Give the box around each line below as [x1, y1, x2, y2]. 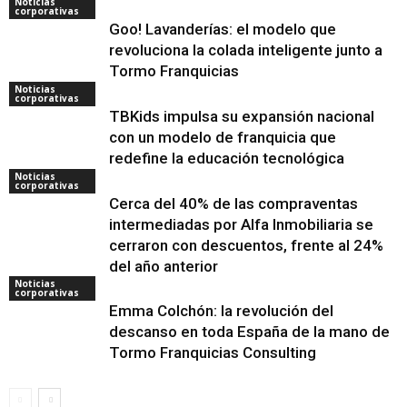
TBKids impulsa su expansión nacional [109, 107, 374, 126]
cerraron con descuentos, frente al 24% [109, 236, 383, 255]
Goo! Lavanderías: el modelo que [109, 20, 336, 39]
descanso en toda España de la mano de [109, 323, 390, 342]
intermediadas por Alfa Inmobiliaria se [109, 215, 373, 234]
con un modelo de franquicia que [109, 128, 336, 147]
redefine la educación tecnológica [109, 149, 344, 168]
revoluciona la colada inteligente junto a [109, 41, 382, 60]
